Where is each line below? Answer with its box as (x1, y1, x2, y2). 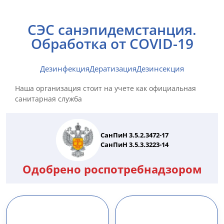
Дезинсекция (136, 63, 184, 73)
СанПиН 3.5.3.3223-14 (100, 140, 168, 149)
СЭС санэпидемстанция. (27, 20, 196, 39)
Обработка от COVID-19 (30, 34, 193, 53)
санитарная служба (15, 94, 82, 103)
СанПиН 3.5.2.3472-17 (100, 130, 168, 139)
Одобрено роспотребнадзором (22, 161, 202, 176)
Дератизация (89, 63, 136, 73)
